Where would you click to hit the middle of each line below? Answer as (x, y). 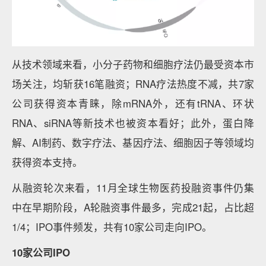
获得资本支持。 (47, 162)
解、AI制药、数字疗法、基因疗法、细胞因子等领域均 (133, 142)
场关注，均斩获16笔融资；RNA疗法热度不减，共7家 (133, 84)
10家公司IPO (42, 252)
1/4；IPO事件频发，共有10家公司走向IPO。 (112, 227)
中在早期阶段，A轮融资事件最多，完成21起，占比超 (133, 207)
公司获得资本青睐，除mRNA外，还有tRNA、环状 (133, 103)
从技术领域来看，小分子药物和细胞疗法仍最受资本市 (133, 64)
